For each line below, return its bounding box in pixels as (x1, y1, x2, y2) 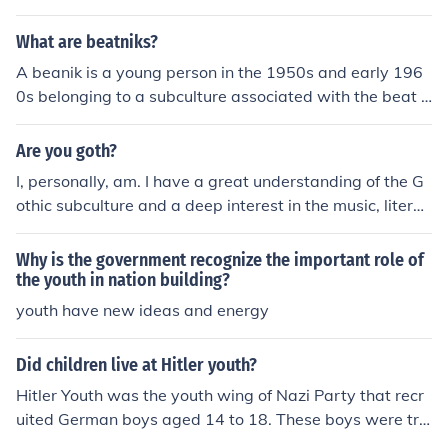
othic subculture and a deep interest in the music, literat (16, 195, 429, 215)
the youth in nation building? (16, 269, 230, 291)
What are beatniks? (16, 31, 158, 53)
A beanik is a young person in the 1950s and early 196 (16, 62, 423, 82)
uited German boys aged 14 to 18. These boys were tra (16, 409, 429, 429)
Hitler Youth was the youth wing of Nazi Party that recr (16, 385, 424, 405)
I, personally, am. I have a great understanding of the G (16, 171, 424, 191)
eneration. (16, 110, 91, 130)
